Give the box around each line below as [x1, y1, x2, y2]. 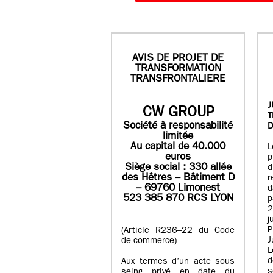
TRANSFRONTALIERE [130, 74, 225, 85]
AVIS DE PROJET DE [132, 54, 224, 65]
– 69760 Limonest [136, 183, 220, 194]
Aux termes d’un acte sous [121, 257, 235, 267]
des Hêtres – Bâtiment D [121, 172, 235, 183]
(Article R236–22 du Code [121, 226, 235, 236]
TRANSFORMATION [135, 64, 221, 75]
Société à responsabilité [123, 121, 233, 132]
